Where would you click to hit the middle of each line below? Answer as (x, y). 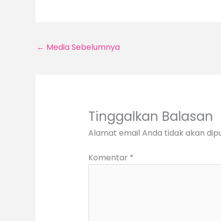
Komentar (109, 157)
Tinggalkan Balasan (150, 116)
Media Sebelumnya (82, 47)
